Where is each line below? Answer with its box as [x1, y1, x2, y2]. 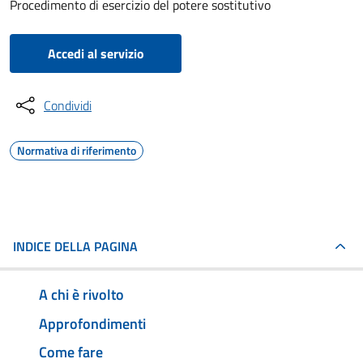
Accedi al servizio [47, 44, 144, 63]
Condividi [44, 96, 92, 115]
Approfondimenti [39, 312, 146, 335]
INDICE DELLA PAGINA [13, 237, 138, 256]
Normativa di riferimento [17, 142, 136, 159]
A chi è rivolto [39, 283, 124, 305]
